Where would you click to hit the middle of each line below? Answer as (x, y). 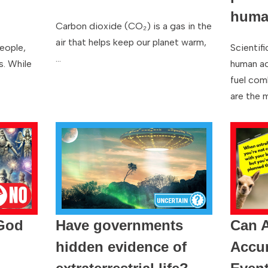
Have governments (119, 225)
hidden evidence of (121, 246)
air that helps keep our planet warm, (131, 42)
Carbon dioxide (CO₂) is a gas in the (133, 26)
